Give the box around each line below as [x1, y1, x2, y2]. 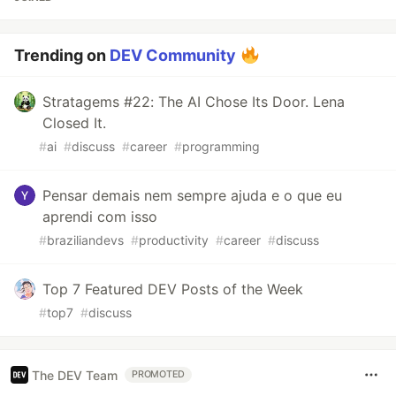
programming [182, 139, 260, 155]
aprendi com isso [42, 208, 157, 226]
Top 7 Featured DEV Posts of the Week [42, 280, 303, 299]
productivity [139, 232, 209, 248]
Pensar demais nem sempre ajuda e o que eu [42, 187, 342, 205]
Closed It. [42, 114, 106, 133]
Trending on [14, 46, 110, 65]
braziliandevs [47, 232, 124, 248]
